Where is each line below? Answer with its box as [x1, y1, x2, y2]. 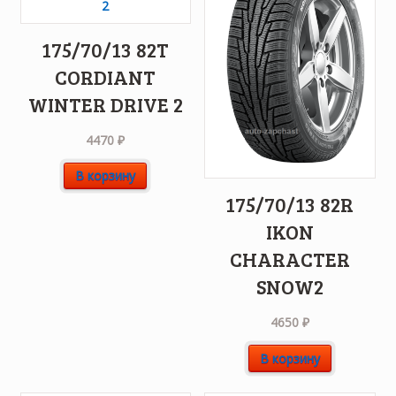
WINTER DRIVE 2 [27, 90, 183, 118]
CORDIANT [55, 63, 156, 90]
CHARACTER [229, 246, 350, 273]
